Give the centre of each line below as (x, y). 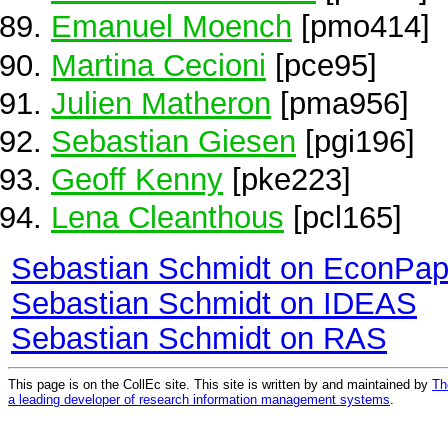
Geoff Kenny (137, 179)
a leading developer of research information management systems (199, 399)
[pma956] (340, 102)
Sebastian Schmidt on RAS (199, 338)
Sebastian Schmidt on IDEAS (214, 303)
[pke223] (287, 179)
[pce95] (321, 64)
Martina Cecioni (158, 64)
